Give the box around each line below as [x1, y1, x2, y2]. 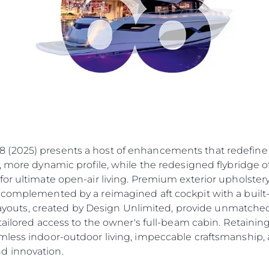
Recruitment [74, 25, 128, 37]
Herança [231, 97, 265, 109]
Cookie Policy [74, 7, 131, 19]
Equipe [231, 61, 260, 73]
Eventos [231, 7, 265, 19]
